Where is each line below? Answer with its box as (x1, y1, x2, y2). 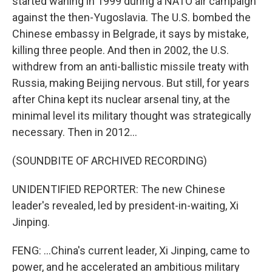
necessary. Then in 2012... (12, 126, 137, 138)
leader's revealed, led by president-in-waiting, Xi (12, 199, 239, 212)
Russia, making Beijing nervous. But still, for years (12, 76, 250, 89)
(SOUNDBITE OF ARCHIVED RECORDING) (12, 154, 207, 167)
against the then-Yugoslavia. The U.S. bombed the (12, 11, 251, 24)
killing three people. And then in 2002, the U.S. (12, 44, 229, 56)
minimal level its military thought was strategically (12, 109, 251, 122)
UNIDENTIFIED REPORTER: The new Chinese (12, 183, 225, 195)
